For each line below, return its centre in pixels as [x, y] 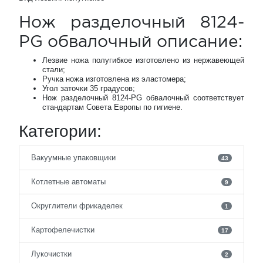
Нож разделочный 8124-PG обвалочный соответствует [143, 98]
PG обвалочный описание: [131, 41]
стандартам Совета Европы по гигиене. [112, 107]
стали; [54, 70]
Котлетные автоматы [68, 182]
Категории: [60, 131]
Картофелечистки [63, 230]
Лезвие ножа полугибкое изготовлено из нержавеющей [143, 60]
